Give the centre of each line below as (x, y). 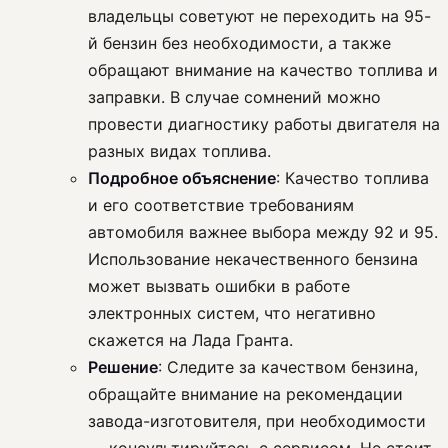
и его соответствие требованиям (221, 205)
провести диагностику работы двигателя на (264, 124)
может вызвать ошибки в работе (219, 286)
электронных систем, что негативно (232, 313)
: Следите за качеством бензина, (288, 367)
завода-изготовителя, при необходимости (257, 421)
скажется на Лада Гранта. (190, 340)
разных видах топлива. (179, 151)
